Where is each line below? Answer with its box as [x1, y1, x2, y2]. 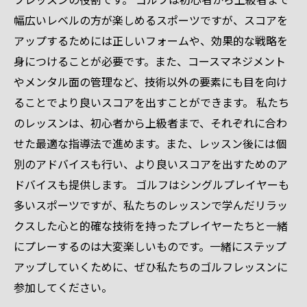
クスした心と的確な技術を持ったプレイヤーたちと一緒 [14, 217, 288, 234]
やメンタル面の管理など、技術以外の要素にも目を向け [14, 73, 287, 90]
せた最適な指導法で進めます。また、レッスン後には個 [14, 135, 286, 151]
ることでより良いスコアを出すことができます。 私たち [14, 94, 289, 110]
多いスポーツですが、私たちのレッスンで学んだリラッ [14, 197, 288, 213]
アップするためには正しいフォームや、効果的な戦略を [14, 32, 288, 49]
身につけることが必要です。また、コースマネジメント [14, 53, 286, 69]
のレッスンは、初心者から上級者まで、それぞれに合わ [14, 114, 287, 131]
